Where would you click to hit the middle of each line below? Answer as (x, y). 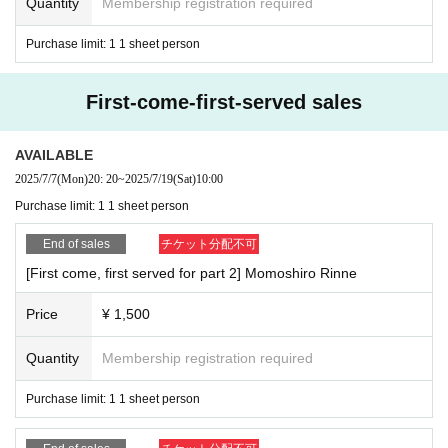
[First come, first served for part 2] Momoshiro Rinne (191, 272)
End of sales (76, 243)
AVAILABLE (54, 154)
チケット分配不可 (209, 243)
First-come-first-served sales (224, 101)
